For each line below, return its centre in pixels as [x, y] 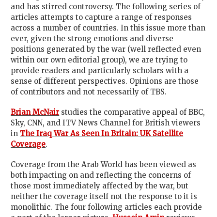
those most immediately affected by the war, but [100, 186]
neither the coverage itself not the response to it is [104, 196]
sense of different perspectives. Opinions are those [105, 81]
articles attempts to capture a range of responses [101, 17]
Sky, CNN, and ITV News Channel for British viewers [106, 123]
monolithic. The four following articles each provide [107, 207]
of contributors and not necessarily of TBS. [89, 92]
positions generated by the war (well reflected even [106, 49]
